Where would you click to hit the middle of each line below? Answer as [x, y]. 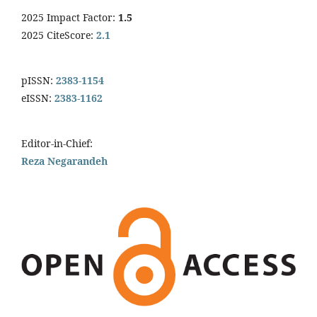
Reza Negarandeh [64, 161]
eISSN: [36, 98]
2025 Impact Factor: [70, 17]
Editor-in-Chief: [57, 143]
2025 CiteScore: [59, 35]
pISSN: [37, 80]
